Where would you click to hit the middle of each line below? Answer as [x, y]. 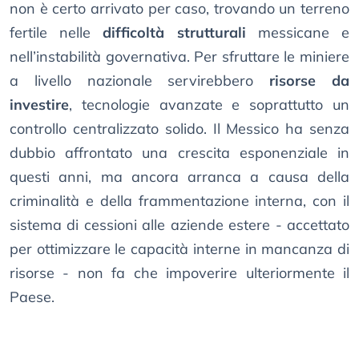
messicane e [298, 33]
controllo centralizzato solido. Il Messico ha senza [179, 129]
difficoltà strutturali [174, 33]
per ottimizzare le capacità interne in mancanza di [179, 249]
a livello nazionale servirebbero [140, 81]
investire [39, 105]
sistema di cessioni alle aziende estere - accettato [179, 225]
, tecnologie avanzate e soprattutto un [209, 105]
